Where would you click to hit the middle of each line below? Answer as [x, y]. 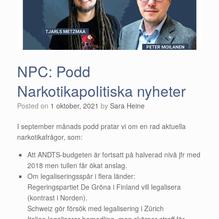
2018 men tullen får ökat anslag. [77, 165]
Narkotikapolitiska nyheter [101, 90]
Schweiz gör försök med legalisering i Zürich [96, 208]
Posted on [36, 105]
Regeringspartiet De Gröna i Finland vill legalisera [104, 186]
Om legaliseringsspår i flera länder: [81, 176]
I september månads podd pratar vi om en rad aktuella [101, 126]
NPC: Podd [54, 71]
